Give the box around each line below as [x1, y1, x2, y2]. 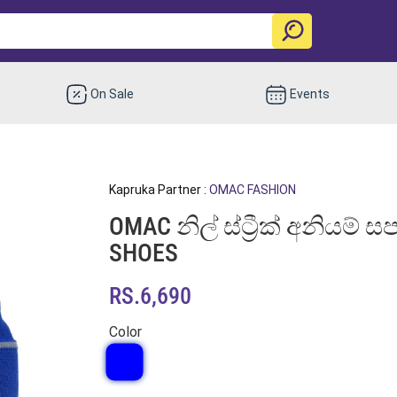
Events [289, 86, 330, 101]
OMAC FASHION [208, 182, 296, 197]
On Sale [90, 86, 135, 101]
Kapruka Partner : [108, 182, 209, 197]
